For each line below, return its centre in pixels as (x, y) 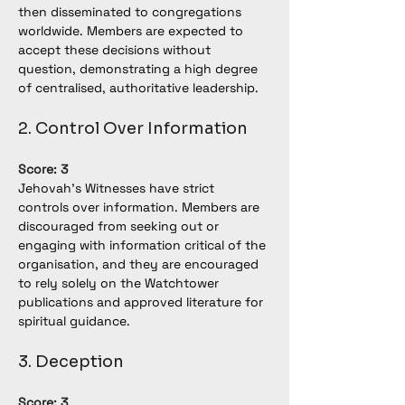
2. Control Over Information (133, 128)
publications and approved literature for (142, 302)
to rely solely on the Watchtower (120, 283)
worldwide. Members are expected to (132, 31)
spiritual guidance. (74, 321)
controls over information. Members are (141, 207)
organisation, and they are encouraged (140, 264)
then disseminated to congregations (132, 12)
